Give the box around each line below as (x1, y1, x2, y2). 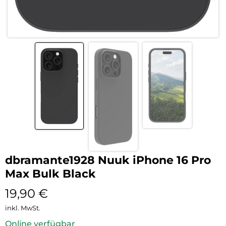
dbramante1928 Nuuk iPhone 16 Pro (5, 153, 211, 167)
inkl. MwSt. (5, 203, 40, 212)
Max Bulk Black (5, 166, 96, 181)
